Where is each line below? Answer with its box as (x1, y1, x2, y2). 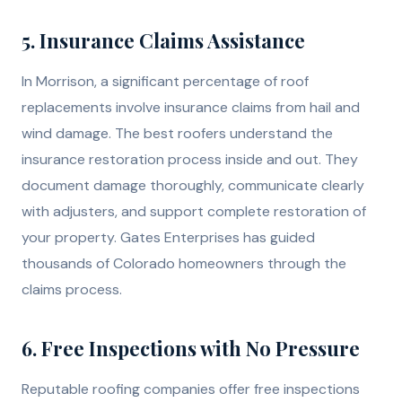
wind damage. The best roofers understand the (22, 124, 333, 144)
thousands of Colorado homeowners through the (22, 254, 346, 274)
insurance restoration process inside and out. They (22, 150, 358, 170)
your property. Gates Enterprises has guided (22, 228, 315, 248)
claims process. (22, 280, 122, 300)
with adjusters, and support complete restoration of (22, 202, 366, 222)
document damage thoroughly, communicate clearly (22, 176, 364, 196)
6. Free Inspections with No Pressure (22, 335, 360, 363)
